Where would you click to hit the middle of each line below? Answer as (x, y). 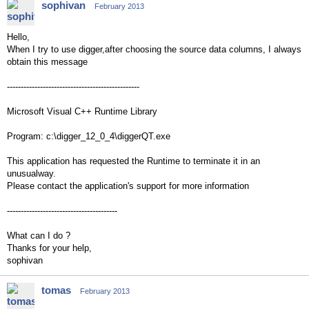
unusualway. (31, 173)
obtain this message (47, 62)
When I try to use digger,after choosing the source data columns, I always (154, 49)
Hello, (18, 37)
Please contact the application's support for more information (128, 186)
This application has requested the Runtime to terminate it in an (133, 161)
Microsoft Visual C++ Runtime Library (82, 111)
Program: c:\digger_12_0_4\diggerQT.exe (89, 136)
